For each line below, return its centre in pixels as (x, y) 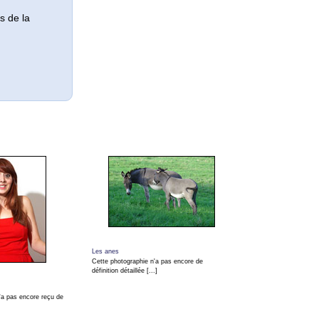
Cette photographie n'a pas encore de (148, 261)
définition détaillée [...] (125, 271)
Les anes (106, 251)
